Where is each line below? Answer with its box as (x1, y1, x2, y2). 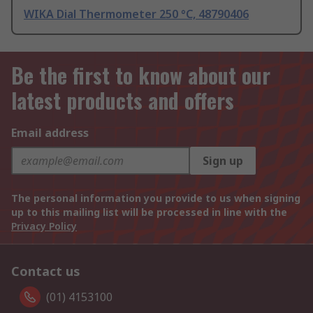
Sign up (203, 153, 243, 169)
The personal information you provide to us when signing (11, 191, 300, 205)
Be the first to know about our (11, 59, 270, 92)
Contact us (11, 263, 80, 280)
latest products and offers (11, 85, 234, 117)
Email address (11, 125, 89, 141)
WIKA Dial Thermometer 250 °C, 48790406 (24, 6, 249, 22)
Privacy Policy (11, 219, 77, 233)
